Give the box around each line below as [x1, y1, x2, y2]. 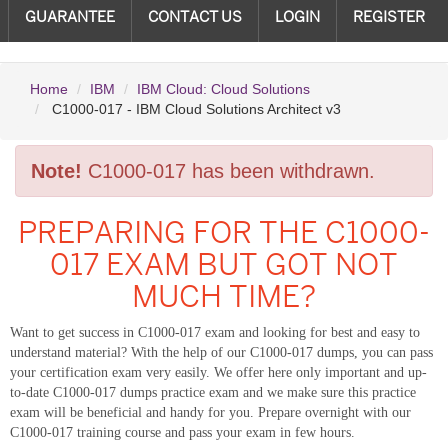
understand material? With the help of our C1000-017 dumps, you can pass [10, 345, 433, 360]
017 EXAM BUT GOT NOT [50, 248, 398, 282]
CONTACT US [147, 9, 242, 25]
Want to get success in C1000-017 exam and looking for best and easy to [10, 325, 420, 340]
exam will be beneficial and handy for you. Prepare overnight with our [10, 405, 411, 420]
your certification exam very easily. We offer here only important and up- [10, 365, 427, 380]
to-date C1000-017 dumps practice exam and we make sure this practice [10, 385, 416, 400]
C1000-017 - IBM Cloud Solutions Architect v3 [48, 101, 341, 117]
